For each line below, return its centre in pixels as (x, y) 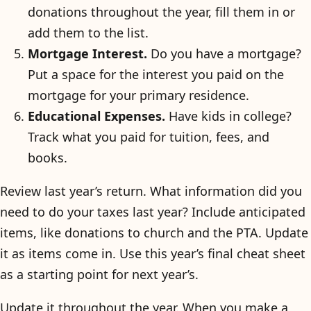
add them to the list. (88, 32)
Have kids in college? (228, 116)
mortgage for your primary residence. (138, 95)
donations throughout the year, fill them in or (161, 11)
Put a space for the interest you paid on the (156, 74)
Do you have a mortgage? (224, 53)
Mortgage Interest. (87, 53)
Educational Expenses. (96, 116)
